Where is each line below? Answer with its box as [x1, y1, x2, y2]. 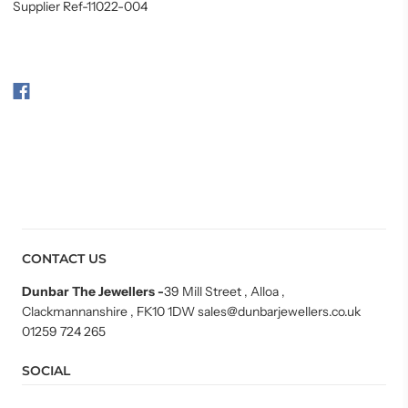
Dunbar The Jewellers [22, 283, 158, 300]
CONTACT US [22, 250, 107, 267]
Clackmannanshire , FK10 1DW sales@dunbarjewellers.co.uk [22, 303, 361, 320]
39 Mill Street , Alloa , [164, 283, 285, 300]
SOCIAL [22, 362, 70, 379]
